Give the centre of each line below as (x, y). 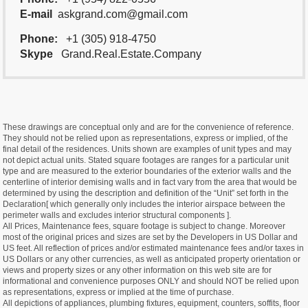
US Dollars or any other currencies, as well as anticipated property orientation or (152, 260)
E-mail (36, 14)
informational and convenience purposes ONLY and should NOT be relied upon (151, 282)
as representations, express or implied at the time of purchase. (119, 293)
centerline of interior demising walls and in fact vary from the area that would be (150, 183)
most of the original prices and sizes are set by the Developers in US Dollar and (151, 238)
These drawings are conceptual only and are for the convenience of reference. (148, 128)
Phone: (39, 39)
